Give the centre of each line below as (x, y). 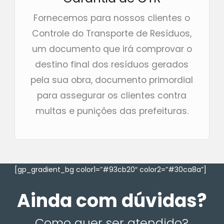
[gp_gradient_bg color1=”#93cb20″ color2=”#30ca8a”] (110, 169)
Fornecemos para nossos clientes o (112, 18)
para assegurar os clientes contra (112, 95)
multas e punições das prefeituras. (112, 111)
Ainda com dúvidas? (112, 200)
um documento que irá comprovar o (112, 49)
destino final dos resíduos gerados (112, 64)
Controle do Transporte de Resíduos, (112, 33)
